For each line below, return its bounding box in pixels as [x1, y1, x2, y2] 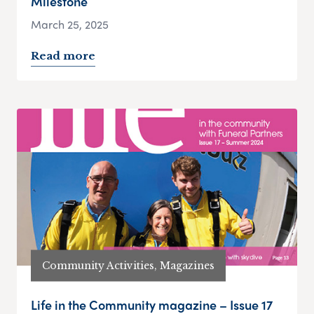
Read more [31, 49, 95, 63]
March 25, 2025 [31, 16, 109, 33]
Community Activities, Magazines [42, 259, 214, 272]
